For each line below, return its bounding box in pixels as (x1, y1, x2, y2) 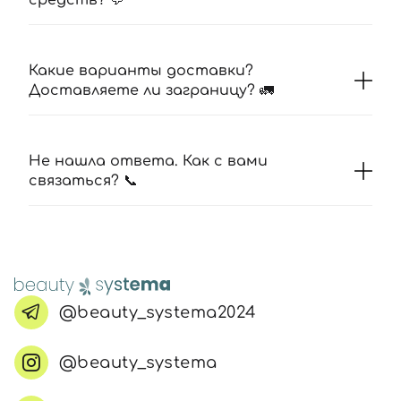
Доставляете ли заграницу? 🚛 (29, 82, 274, 98)
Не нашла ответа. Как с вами (29, 153, 268, 169)
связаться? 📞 (29, 173, 138, 189)
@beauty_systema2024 (59, 303, 257, 321)
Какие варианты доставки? (29, 63, 253, 79)
